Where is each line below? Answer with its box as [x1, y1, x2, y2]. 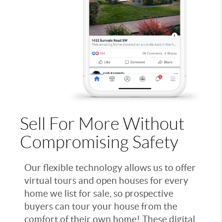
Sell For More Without [20, 114, 184, 134]
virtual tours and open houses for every [24, 175, 188, 186]
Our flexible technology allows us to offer [24, 163, 196, 173]
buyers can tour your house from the [24, 201, 177, 212]
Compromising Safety [20, 133, 178, 152]
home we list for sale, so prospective [24, 188, 173, 199]
